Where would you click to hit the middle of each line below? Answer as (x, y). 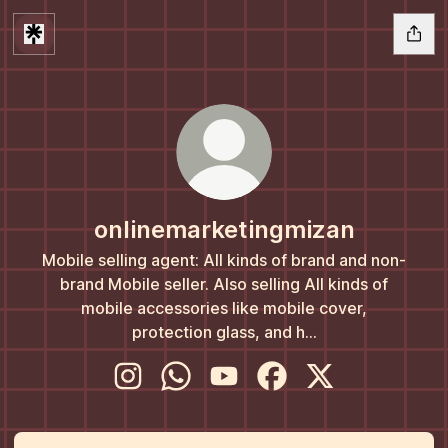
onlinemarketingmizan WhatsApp (294, 399)
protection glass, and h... (224, 332)
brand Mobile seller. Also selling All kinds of (224, 284)
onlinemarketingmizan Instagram (245, 399)
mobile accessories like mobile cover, (224, 308)
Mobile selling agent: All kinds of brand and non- (224, 260)
